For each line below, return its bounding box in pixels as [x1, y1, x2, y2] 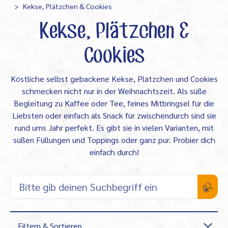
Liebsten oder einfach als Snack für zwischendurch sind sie [12, 110, 216, 121]
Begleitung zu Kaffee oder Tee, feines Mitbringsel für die [14, 98, 214, 109]
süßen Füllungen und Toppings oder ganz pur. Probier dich [13, 134, 215, 146]
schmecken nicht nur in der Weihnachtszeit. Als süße [21, 85, 207, 97]
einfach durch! [89, 147, 139, 158]
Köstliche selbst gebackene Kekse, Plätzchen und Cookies [10, 73, 218, 84]
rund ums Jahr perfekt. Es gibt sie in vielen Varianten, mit [14, 122, 214, 133]
